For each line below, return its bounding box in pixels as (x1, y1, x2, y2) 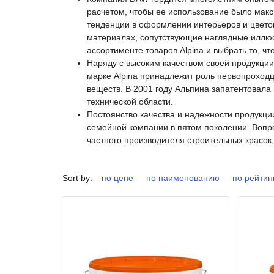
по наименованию (146, 173, 220, 183)
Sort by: (62, 173, 92, 183)
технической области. (87, 97, 173, 106)
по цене (102, 173, 133, 183)
